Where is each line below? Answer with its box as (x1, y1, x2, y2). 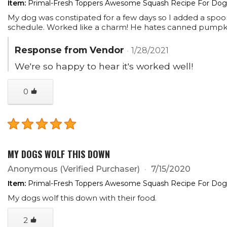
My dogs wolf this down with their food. (8, 193, 157, 203)
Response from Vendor (15, 44, 124, 55)
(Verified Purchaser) (60, 164, 140, 174)
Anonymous (8, 164, 60, 174)
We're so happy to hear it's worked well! (15, 60, 193, 71)
